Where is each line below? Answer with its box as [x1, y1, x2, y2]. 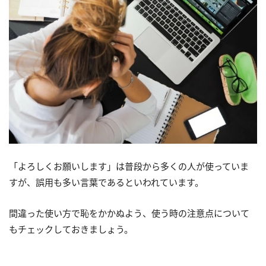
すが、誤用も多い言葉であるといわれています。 [9, 176, 204, 188]
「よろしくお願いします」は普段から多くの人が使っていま [9, 160, 249, 172]
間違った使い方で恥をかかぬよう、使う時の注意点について [9, 207, 249, 219]
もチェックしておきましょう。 [9, 223, 133, 235]
